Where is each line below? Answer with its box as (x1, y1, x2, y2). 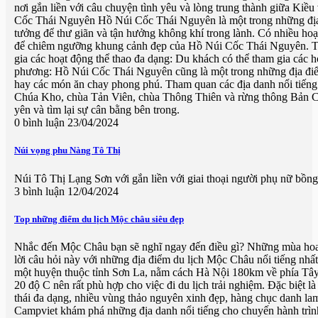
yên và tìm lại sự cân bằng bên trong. (14, 104, 185, 116)
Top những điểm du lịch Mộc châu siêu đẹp (14, 213, 184, 224)
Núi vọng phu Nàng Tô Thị (14, 145, 121, 156)
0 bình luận (14, 116, 65, 129)
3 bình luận (14, 185, 65, 197)
